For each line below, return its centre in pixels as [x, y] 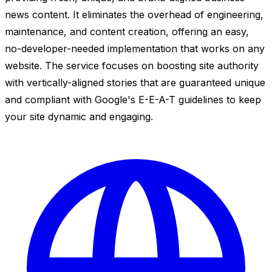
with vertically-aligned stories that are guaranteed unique [135, 82]
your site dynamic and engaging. [79, 116]
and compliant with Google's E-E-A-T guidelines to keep [133, 99]
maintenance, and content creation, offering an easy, [127, 31]
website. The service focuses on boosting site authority [132, 65]
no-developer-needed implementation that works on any [135, 48]
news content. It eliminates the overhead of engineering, [134, 14]
